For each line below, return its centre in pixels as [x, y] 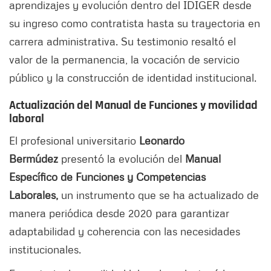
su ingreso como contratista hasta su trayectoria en [135, 23]
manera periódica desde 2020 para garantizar [119, 213]
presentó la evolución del [122, 159]
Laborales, [34, 195]
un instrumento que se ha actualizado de [158, 195]
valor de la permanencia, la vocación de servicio [124, 60]
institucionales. [45, 250]
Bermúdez [34, 159]
